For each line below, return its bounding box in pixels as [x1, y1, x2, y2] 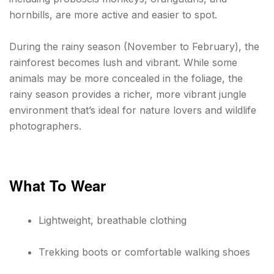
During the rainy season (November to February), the [9, 40, 259, 53]
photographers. [9, 119, 81, 132]
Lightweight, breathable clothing [39, 213, 187, 226]
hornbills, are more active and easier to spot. [9, 9, 217, 21]
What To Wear [9, 174, 106, 196]
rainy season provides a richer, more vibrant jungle [9, 87, 246, 100]
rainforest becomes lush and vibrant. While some [9, 56, 237, 68]
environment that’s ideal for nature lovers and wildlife [9, 103, 256, 116]
